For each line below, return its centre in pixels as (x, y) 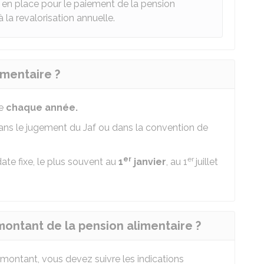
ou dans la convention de (152, 128)
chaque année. (42, 108)
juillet (207, 162)
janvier (149, 162)
